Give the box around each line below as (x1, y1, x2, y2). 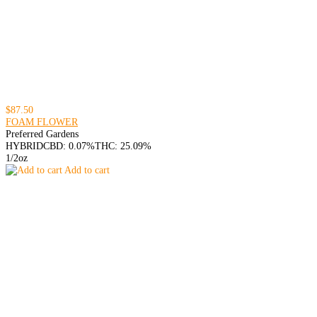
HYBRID (6, 140, 43, 151)
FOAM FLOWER (6, 116, 78, 127)
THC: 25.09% (95, 140, 151, 151)
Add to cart (62, 164, 110, 175)
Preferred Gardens (6, 128, 79, 139)
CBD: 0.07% (43, 140, 95, 151)
